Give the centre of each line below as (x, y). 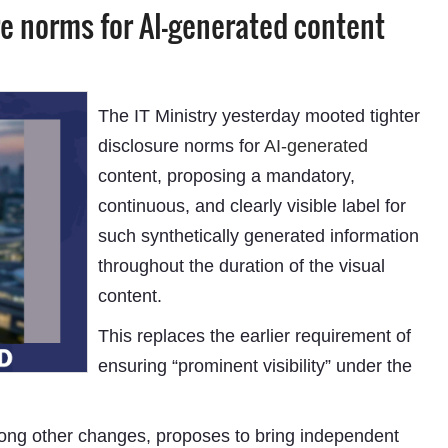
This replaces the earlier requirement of (254, 336)
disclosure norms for (180, 146)
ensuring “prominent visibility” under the (254, 366)
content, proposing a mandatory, (226, 176)
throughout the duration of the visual (241, 266)
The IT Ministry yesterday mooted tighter (258, 116)
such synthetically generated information (258, 236)
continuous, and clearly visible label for (251, 206)
